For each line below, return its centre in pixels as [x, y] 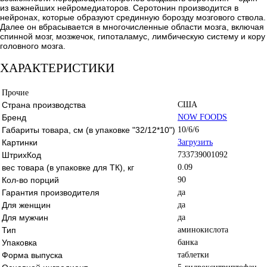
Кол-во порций [30, 180]
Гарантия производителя [51, 192]
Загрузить [195, 142]
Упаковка [19, 242]
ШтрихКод [21, 155]
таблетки [193, 254]
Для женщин [26, 205]
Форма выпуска [32, 255]
